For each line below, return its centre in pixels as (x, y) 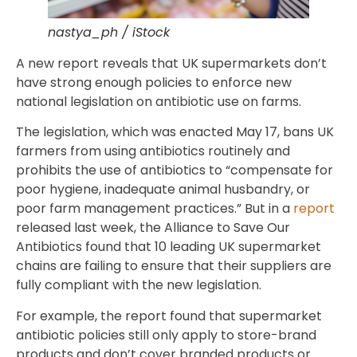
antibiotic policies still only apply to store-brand (166, 335)
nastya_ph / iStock (109, 32)
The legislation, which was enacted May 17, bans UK (175, 132)
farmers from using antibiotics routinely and (153, 151)
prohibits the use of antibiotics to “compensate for (175, 171)
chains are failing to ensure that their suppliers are (174, 266)
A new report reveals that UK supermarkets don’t (171, 63)
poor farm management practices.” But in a (155, 209)
